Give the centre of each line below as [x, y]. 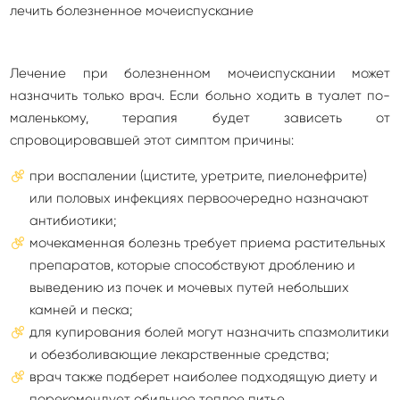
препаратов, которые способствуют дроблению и [192, 265]
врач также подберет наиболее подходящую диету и [204, 377]
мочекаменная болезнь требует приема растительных [208, 243]
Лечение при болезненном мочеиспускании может [200, 73]
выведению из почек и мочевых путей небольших [189, 287]
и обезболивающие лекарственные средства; [179, 354]
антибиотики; [73, 221]
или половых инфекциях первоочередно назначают [199, 198]
